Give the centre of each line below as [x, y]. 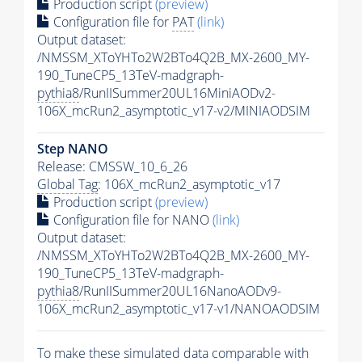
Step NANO [73, 148]
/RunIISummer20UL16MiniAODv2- [177, 93]
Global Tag [67, 184]
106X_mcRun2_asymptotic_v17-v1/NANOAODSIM [179, 308]
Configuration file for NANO [131, 219]
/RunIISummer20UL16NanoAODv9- [180, 290]
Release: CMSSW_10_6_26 [112, 166]
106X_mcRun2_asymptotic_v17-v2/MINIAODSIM [174, 110]
